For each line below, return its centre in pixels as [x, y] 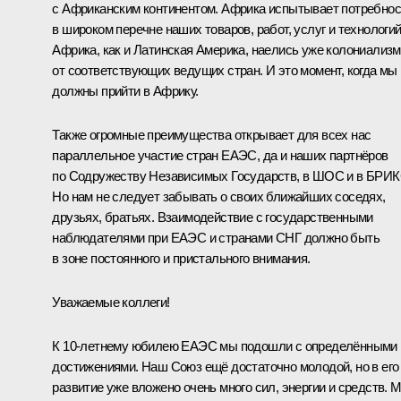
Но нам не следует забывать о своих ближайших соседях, [219, 197]
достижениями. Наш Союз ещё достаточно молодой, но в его [226, 367]
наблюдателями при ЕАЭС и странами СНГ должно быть [216, 238]
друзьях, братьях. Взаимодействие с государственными [213, 218]
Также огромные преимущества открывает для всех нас [212, 135]
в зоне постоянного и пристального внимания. [181, 259]
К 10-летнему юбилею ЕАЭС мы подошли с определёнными [225, 346]
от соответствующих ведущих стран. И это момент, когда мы [225, 71]
